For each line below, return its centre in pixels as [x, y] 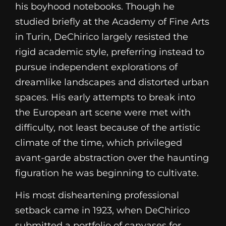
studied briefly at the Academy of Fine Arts [112, 22]
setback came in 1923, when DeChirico [102, 211]
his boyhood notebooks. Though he [95, 7]
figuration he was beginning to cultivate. [107, 173]
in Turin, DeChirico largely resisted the [102, 37]
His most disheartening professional [97, 195]
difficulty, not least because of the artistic [108, 128]
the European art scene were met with [103, 113]
